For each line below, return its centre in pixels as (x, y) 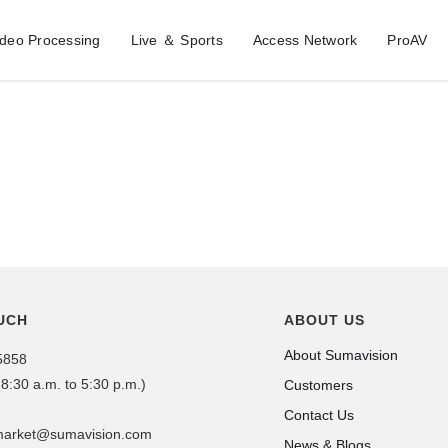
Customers (319, 385)
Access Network (305, 40)
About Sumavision (341, 355)
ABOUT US (325, 320)
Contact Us (319, 415)
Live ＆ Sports (176, 40)
